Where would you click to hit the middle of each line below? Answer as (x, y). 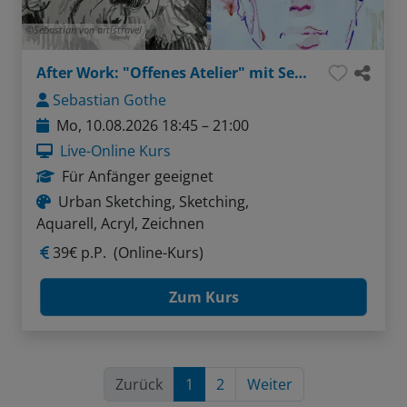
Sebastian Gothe (109, 99)
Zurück (139, 384)
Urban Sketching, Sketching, (154, 201)
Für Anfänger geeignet (138, 176)
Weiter (269, 384)
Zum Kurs (203, 297)
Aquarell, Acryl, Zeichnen (120, 223)
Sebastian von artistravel (88, 29)
